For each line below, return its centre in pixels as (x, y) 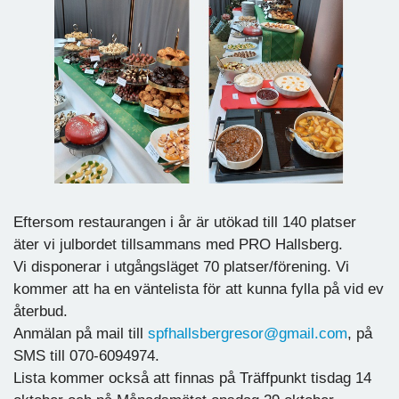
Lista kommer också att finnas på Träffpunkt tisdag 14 (192, 378)
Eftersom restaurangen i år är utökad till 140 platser (185, 222)
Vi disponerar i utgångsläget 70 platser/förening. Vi (181, 266)
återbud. (41, 311)
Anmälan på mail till (81, 333)
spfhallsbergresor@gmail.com (248, 333)
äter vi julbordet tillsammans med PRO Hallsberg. (178, 244)
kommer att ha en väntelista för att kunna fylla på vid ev (199, 289)
